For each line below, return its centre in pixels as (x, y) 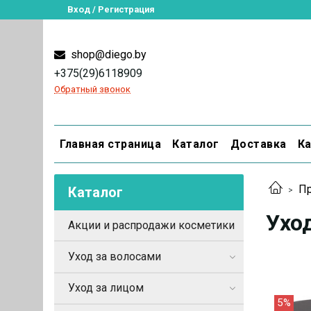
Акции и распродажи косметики (151, 225)
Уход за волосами (115, 256)
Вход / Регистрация (111, 9)
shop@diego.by (107, 54)
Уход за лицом (106, 288)
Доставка (258, 144)
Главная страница (110, 144)
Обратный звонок (92, 89)
